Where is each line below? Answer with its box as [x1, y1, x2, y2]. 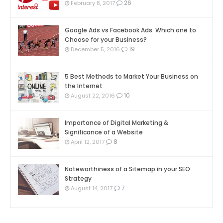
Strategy [64, 174, 92, 183]
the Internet [64, 82, 103, 91]
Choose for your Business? [64, 35, 147, 44]
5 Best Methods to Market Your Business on [64, 72, 198, 81]
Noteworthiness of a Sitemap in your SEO [64, 165, 190, 174]
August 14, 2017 [69, 184, 112, 193]
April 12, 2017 [69, 138, 105, 146]
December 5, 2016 [69, 45, 120, 54]
